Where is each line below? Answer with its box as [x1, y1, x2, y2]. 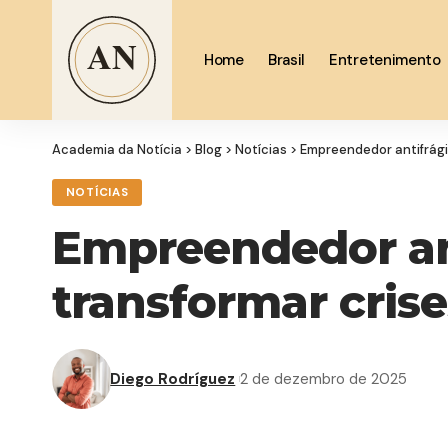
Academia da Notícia [52, 141, 182, 158]
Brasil [267, 50, 306, 70]
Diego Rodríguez [110, 368, 236, 389]
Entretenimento [329, 50, 441, 70]
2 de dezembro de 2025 [240, 368, 408, 389]
